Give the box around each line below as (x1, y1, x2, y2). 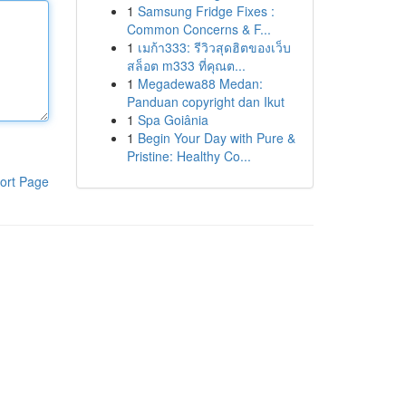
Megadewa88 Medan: (137, 74, 263, 92)
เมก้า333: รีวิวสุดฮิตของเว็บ (137, 38, 291, 56)
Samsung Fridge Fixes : (137, 2, 275, 20)
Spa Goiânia (137, 111, 208, 129)
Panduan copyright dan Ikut (126, 92, 285, 111)
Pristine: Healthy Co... (126, 147, 251, 165)
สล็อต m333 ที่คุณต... (126, 56, 246, 74)
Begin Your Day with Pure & (137, 129, 295, 147)
